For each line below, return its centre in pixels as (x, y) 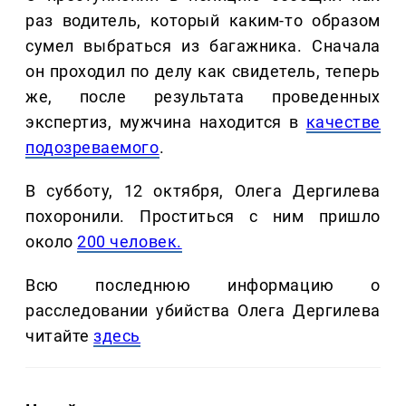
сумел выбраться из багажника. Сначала (203, 46)
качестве (343, 122)
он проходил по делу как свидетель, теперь (203, 72)
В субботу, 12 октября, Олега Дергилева (203, 191)
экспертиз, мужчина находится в (166, 122)
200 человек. (130, 242)
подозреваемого (92, 148)
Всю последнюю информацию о (203, 285)
